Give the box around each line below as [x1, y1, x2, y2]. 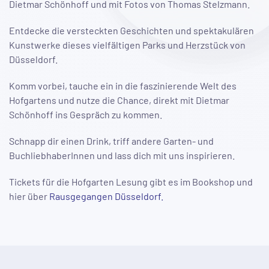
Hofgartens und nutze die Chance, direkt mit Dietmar [9, 94, 229, 106]
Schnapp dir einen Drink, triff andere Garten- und [9, 135, 214, 147]
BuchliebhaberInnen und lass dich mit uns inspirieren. [9, 150, 237, 161]
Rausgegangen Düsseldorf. [49, 190, 163, 202]
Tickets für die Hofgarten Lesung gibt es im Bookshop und [9, 176, 253, 187]
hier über [9, 190, 49, 202]
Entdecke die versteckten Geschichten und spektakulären [9, 25, 254, 36]
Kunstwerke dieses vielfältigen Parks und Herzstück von [9, 39, 246, 50]
